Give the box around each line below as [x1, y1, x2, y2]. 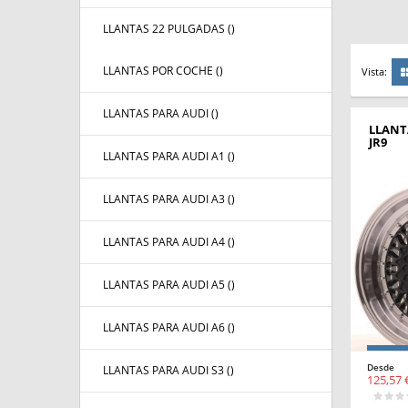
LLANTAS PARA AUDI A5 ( [103, 277, 231, 293]
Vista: [361, 65, 387, 79]
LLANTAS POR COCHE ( [103, 63, 219, 79]
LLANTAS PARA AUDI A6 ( [103, 320, 231, 336]
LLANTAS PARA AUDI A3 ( [103, 191, 231, 208]
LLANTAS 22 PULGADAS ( [103, 21, 231, 37]
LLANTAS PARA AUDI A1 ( [103, 148, 231, 165]
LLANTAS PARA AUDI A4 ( [103, 234, 231, 250]
